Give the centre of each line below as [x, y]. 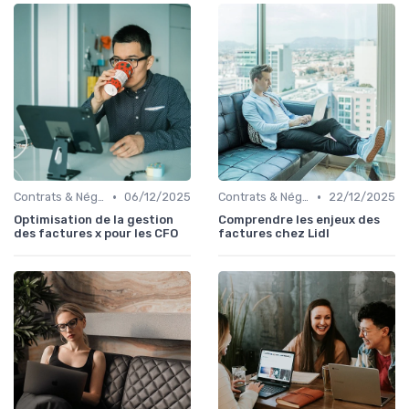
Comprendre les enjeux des [299, 220]
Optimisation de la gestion [94, 220]
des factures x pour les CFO [96, 234]
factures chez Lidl [274, 234]
